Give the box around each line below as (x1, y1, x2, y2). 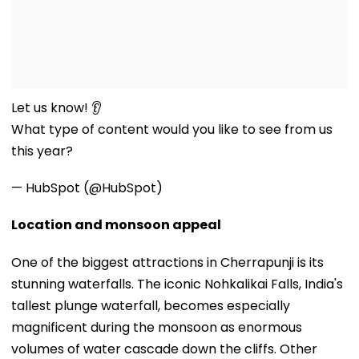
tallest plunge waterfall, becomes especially (11, 296, 290, 315)
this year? (11, 141, 73, 160)
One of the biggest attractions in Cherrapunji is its (11, 252, 324, 272)
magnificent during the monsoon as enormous (11, 317, 302, 337)
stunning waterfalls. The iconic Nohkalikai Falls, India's (11, 274, 343, 293)
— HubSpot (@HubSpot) (11, 178, 163, 197)
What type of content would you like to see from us (11, 119, 333, 139)
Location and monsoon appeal (11, 215, 221, 234)
